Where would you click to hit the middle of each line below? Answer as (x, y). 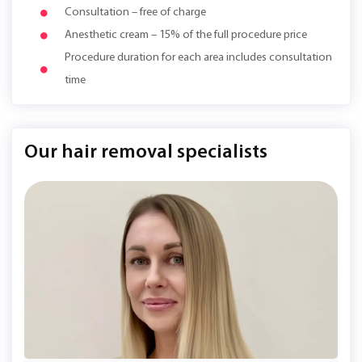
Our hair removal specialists (146, 152)
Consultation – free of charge (135, 12)
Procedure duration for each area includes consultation (198, 57)
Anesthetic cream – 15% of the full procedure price (186, 35)
